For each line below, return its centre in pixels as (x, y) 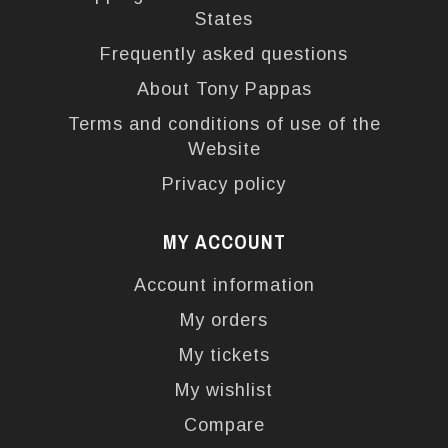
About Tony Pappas (224, 88)
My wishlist (224, 389)
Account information (224, 284)
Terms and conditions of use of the (224, 123)
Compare (224, 424)
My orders (224, 319)
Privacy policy (224, 183)
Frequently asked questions (224, 53)
